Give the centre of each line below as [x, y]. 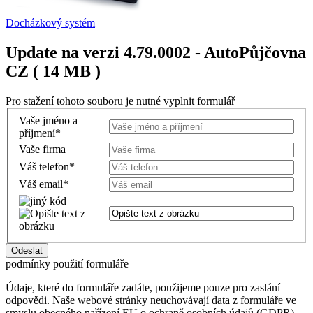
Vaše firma [42, 150]
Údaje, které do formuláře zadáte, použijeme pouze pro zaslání [143, 288]
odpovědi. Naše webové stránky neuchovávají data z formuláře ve [151, 300]
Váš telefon [44, 167]
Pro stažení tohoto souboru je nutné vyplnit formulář [120, 101]
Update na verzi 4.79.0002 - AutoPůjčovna [156, 52]
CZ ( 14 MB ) [53, 71]
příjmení [37, 133]
